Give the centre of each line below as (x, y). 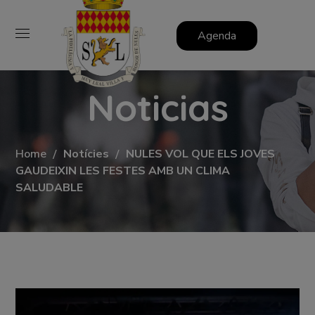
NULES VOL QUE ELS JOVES (201, 154)
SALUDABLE (50, 187)
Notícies (86, 154)
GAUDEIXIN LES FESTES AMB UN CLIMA (123, 171)
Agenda (217, 36)
